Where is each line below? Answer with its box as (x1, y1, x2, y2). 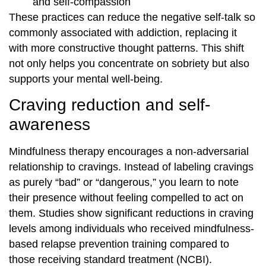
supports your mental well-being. (9, 72, 163, 85)
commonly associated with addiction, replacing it (9, 26, 237, 39)
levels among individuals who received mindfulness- (9, 223, 254, 235)
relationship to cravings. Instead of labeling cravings (9, 161, 254, 173)
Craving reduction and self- (9, 96, 210, 115)
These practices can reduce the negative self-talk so (9, 11, 255, 23)
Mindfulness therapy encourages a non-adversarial (9, 145, 249, 158)
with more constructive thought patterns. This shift (9, 42, 244, 54)
